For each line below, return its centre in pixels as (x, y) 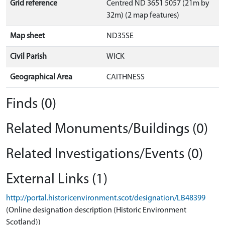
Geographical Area (41, 77)
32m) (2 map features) (143, 15)
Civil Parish (28, 57)
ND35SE (120, 36)
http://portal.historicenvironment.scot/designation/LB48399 (106, 198)
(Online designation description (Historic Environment (96, 210)
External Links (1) (57, 179)
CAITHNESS (126, 77)
